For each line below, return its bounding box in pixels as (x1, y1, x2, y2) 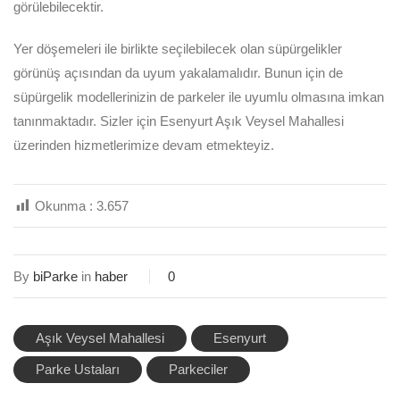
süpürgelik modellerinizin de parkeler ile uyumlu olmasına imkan (13, 89, 384, 104)
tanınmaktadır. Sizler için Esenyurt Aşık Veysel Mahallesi (13, 113, 344, 129)
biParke (33, 269, 78, 284)
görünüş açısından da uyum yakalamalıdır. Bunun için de (13, 65, 343, 80)
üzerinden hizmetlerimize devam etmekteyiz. (13, 137, 274, 153)
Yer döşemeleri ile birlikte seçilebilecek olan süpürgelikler (13, 41, 342, 56)
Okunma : (35, 198, 93, 213)
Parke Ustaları (36, 362, 120, 377)
